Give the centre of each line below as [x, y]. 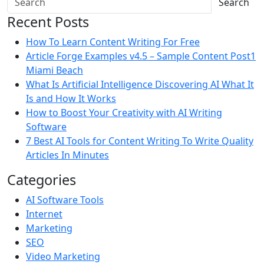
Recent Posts [48, 22]
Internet [44, 214]
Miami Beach [55, 70]
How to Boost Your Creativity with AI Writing [124, 113]
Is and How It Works [71, 98]
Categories [42, 180]
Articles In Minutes [67, 155]
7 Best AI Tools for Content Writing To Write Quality [140, 141]
